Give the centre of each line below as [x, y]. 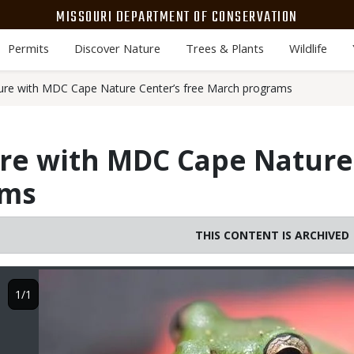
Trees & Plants [224, 48]
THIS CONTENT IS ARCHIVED [272, 235]
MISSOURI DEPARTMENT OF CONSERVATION [177, 17]
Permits [28, 48]
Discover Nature [117, 48]
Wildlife [308, 48]
